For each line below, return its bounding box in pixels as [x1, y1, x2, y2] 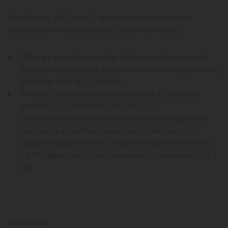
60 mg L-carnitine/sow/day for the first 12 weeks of [20, 90, 198, 99]
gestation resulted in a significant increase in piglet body [20, 66, 220, 74]
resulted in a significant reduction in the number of [20, 127, 199, 135]
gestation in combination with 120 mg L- [20, 102, 162, 111]
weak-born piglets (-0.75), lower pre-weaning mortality [20, 139, 212, 148]
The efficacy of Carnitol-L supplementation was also [8, 14, 191, 22]
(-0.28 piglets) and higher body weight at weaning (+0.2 [20, 151, 217, 160]
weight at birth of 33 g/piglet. [20, 78, 124, 87]
